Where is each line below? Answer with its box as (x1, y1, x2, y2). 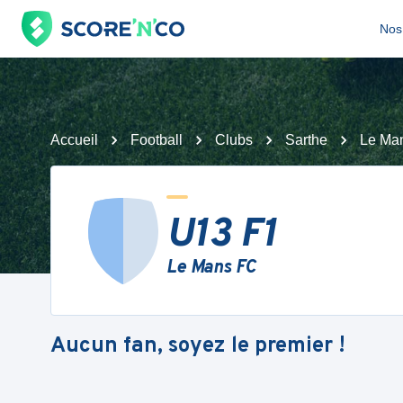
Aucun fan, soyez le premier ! (50, 332, 345, 360)
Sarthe (285, 132, 327, 148)
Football (130, 132, 183, 148)
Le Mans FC (166, 256, 255, 280)
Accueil (50, 132, 98, 148)
